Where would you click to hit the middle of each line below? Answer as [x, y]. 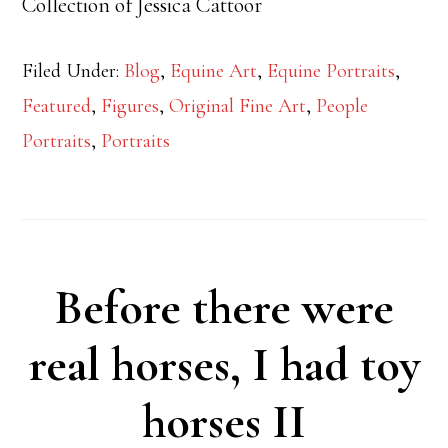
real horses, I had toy [224, 365]
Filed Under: [73, 71]
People [342, 106]
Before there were [224, 308]
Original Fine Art [238, 106]
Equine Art [214, 71]
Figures [130, 106]
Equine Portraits [331, 71]
